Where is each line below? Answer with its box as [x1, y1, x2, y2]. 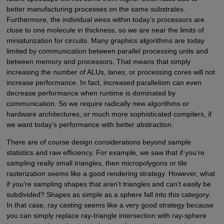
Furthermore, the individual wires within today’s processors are [6, 15, 204, 24]
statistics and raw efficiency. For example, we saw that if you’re [6, 148, 204, 157]
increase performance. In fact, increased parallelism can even [6, 78, 201, 87]
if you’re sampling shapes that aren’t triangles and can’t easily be [6, 180, 211, 188]
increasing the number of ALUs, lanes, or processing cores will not [6, 68, 215, 76]
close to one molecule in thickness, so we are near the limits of [6, 26, 204, 34]
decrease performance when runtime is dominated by [6, 89, 175, 97]
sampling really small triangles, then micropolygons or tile [6, 159, 187, 167]
